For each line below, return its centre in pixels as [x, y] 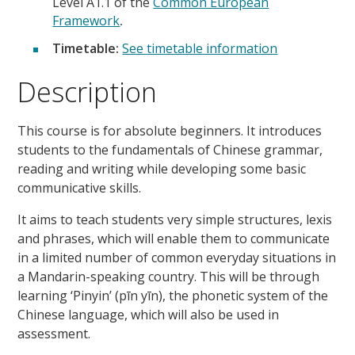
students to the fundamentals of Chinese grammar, [170, 149]
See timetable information [200, 48]
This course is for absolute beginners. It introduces [170, 130]
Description [88, 92]
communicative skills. [80, 187]
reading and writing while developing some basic [162, 168]
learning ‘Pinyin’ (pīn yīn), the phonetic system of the [173, 295]
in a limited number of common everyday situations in [177, 257]
